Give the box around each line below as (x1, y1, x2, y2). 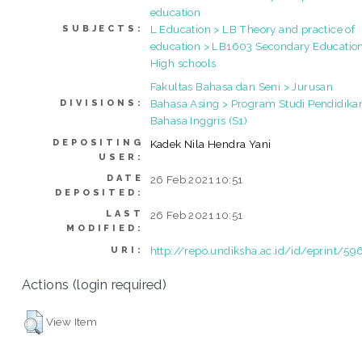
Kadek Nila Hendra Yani (149, 137, 271, 151)
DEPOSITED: (55, 187, 144, 199)
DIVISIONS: (60, 98, 144, 109)
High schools (149, 57, 217, 70)
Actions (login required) (21, 276, 167, 293)
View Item (45, 315, 98, 329)
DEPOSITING (53, 137, 144, 149)
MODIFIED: (66, 223, 144, 234)
